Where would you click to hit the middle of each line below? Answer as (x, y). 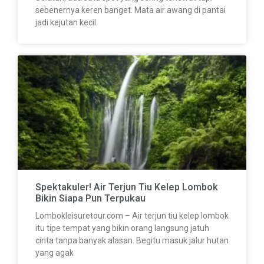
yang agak (55, 253)
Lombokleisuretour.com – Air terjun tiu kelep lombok (132, 216)
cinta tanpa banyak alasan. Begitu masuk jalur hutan (132, 241)
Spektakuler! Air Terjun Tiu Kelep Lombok (127, 187)
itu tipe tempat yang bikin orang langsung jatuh (122, 228)
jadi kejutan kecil (66, 23)
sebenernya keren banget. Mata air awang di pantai (131, 10)
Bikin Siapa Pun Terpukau (90, 199)
